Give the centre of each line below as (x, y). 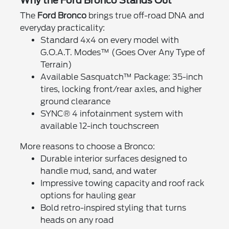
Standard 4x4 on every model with (109, 40)
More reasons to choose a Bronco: (87, 146)
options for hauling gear (88, 195)
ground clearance (75, 101)
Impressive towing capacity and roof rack (122, 183)
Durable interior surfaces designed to (113, 158)
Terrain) (56, 64)
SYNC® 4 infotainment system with (111, 113)
